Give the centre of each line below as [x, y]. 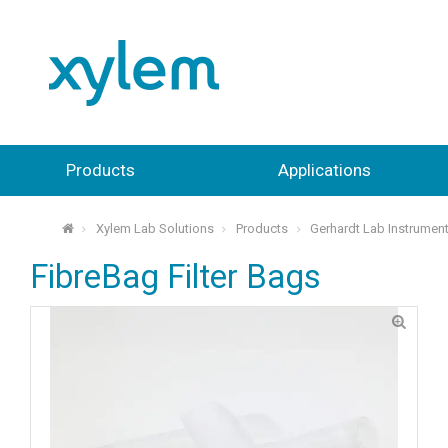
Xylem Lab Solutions [155, 229]
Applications [324, 170]
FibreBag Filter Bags [175, 277]
